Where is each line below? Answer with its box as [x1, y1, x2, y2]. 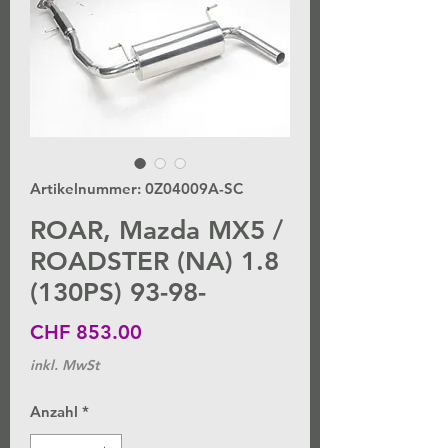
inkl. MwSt [30, 356, 99, 375]
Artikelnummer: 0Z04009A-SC [30, 179, 243, 199]
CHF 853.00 [30, 320, 142, 345]
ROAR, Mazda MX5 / [30, 215, 283, 247]
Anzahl [30, 402, 78, 422]
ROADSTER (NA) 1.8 [30, 246, 279, 278]
